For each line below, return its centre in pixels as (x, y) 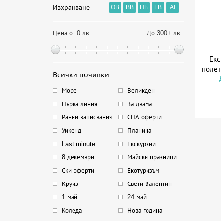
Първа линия (79, 104)
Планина (139, 130)
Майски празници (152, 157)
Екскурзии (141, 144)
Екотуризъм (143, 170)
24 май (137, 197)
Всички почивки (81, 75)
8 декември (78, 157)
